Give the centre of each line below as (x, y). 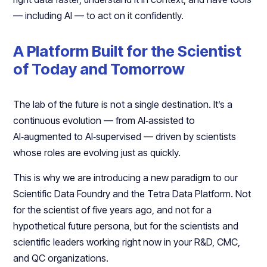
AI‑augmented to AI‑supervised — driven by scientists (125, 137)
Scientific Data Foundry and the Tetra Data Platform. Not (132, 194)
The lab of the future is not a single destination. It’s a (123, 105)
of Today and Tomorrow (99, 69)
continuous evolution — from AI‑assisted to (104, 121)
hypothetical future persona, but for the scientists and (126, 226)
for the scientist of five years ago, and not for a (113, 210)
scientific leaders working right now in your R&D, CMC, (127, 242)
